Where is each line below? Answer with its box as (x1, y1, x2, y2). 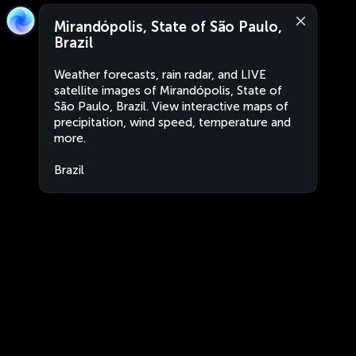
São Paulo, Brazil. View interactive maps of (54, 99, 288, 114)
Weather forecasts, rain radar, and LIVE (54, 68, 266, 82)
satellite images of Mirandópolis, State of (54, 83, 282, 98)
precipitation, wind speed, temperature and (54, 115, 291, 130)
